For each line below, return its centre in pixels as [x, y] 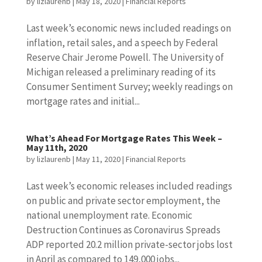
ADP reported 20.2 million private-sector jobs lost [129, 244]
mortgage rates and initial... [83, 101]
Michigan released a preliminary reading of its [121, 72]
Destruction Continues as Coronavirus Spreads [123, 230]
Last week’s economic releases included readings [129, 186]
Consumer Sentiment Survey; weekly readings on [129, 87]
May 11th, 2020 [56, 147]
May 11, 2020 [98, 159]
